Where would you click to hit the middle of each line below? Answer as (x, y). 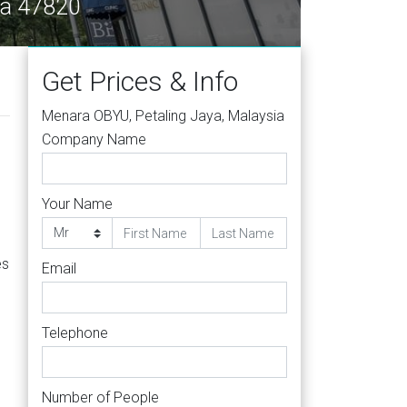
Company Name (94, 139)
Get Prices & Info (140, 81)
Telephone (75, 333)
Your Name (77, 204)
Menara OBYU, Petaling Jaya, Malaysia (163, 116)
